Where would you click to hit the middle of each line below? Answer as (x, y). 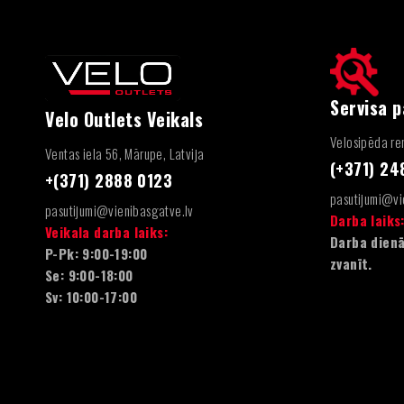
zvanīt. (351, 263)
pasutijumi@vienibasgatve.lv (119, 210)
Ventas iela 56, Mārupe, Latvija (125, 153)
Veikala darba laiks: (106, 231)
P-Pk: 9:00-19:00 (96, 253)
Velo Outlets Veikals (124, 119)
